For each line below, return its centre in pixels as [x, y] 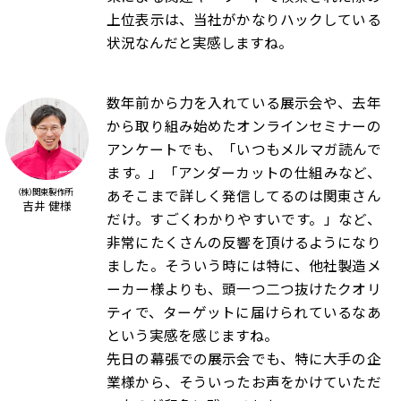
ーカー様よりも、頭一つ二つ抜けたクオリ [244, 288]
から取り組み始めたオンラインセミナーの [244, 125]
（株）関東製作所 [45, 192]
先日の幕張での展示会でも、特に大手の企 [244, 358]
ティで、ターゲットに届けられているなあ [244, 311]
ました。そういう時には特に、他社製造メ [244, 265]
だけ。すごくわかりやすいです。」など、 [244, 218]
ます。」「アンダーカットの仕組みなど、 [244, 172]
